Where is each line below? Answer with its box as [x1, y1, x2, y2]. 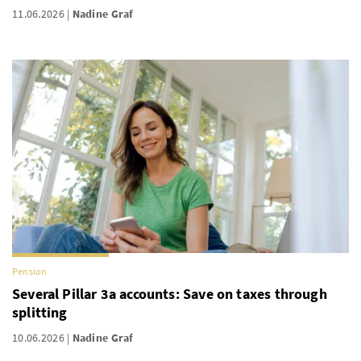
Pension [12, 265, 48, 277]
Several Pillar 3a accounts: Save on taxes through [12, 284, 327, 303]
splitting [12, 303, 68, 322]
